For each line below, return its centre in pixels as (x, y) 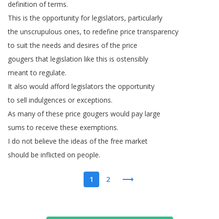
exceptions (94, 100)
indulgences (47, 100)
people (88, 155)
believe (46, 141)
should (18, 155)
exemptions (98, 127)
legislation (66, 59)
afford (60, 86)
